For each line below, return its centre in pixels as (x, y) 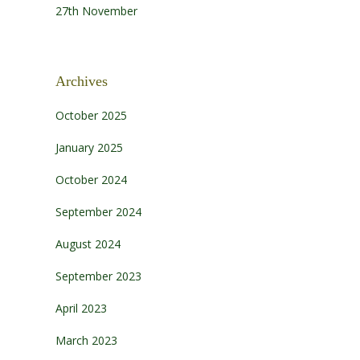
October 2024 (91, 179)
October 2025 (91, 115)
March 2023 (86, 340)
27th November (96, 11)
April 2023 (81, 308)
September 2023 (98, 276)
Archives (81, 82)
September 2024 (98, 211)
